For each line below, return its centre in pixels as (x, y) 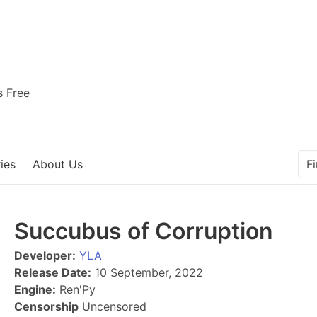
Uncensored (113, 306)
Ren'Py (76, 289)
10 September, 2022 (147, 272)
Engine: (35, 289)
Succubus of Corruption (144, 231)
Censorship (46, 306)
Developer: (45, 255)
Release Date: (53, 272)
